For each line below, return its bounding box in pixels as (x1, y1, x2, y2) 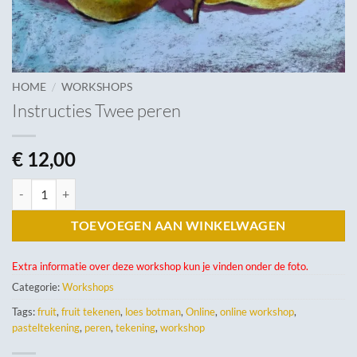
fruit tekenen (61, 304, 120, 318)
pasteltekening (12, 320, 80, 334)
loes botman (125, 304, 181, 318)
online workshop (220, 304, 294, 318)
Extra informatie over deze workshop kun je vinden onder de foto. (12, 259, 308, 273)
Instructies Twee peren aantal (11, 179, 155, 194)
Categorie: (12, 280, 62, 293)
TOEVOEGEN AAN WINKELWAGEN (71, 218, 286, 233)
